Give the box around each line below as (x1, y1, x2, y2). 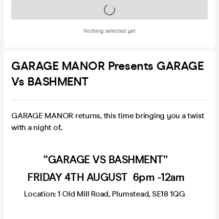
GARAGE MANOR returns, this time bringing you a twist (11, 110, 204, 120)
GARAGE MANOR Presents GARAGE (11, 59, 203, 73)
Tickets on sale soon (78, 5, 141, 14)
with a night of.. (11, 122, 63, 132)
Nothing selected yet (84, 27, 135, 34)
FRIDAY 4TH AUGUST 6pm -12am (27, 170, 184, 184)
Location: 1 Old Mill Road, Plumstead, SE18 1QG (11, 189, 187, 198)
